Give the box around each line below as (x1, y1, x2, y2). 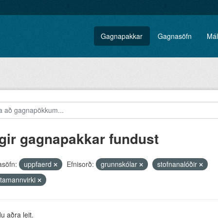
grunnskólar (100, 159, 139, 169)
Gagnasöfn (158, 31, 192, 41)
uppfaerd (23, 159, 54, 169)
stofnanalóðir (157, 159, 199, 169)
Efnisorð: (66, 159, 94, 169)
